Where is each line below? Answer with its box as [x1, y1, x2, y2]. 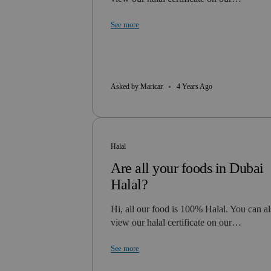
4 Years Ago [177, 82, 212, 91]
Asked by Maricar [111, 82, 163, 91]
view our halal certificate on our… [111, 217, 241, 227]
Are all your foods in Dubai [111, 160, 264, 176]
